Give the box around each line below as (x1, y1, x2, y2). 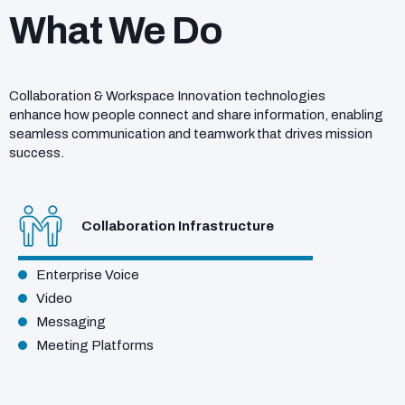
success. (9, 146, 64, 161)
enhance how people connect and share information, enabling (9, 108, 383, 123)
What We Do (9, 9, 222, 52)
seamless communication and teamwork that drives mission (9, 127, 372, 142)
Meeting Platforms (36, 338, 154, 353)
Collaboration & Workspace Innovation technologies (9, 89, 325, 104)
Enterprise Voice (36, 268, 139, 283)
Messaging (36, 315, 106, 330)
